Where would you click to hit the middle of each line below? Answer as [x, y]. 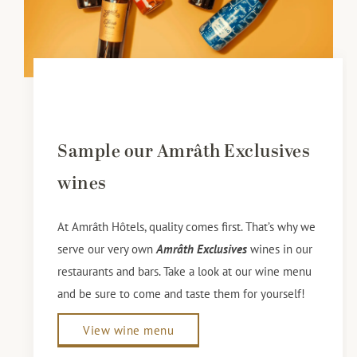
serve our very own [107, 249]
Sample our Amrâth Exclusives [184, 152]
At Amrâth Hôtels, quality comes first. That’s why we [187, 227]
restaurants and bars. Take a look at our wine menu [185, 272]
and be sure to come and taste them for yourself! [182, 294]
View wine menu [129, 331]
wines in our [280, 249]
